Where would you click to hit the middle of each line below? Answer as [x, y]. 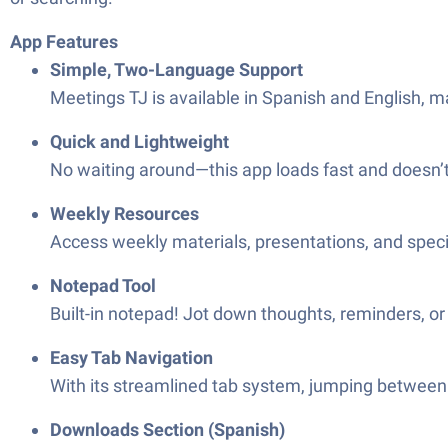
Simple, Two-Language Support [176, 69]
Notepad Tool [103, 285]
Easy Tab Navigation [131, 357]
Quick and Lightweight [139, 141]
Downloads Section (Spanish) [167, 429]
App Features [64, 41]
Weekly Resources [124, 213]
